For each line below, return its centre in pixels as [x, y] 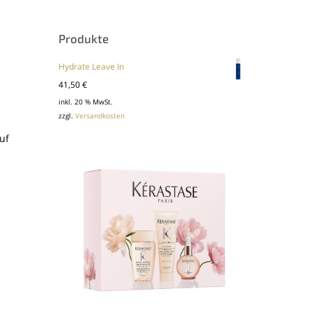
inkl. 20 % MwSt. [86, 102]
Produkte [84, 38]
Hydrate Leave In [92, 67]
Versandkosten [100, 116]
